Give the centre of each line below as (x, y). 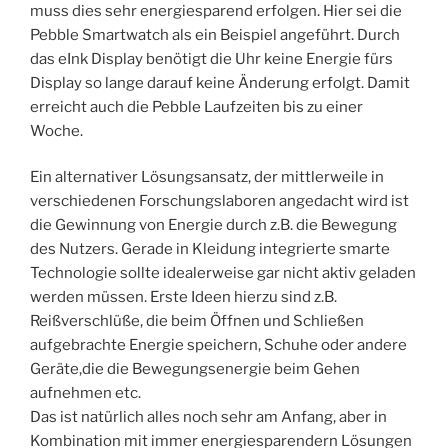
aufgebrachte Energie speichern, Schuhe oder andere (218, 345)
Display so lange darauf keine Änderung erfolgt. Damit (220, 82)
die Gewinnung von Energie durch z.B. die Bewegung (213, 225)
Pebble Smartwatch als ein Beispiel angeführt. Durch (215, 34)
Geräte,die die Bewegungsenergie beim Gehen (195, 369)
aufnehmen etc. (85, 393)
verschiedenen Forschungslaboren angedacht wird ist (219, 201)
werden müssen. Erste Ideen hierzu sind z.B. (183, 297)
